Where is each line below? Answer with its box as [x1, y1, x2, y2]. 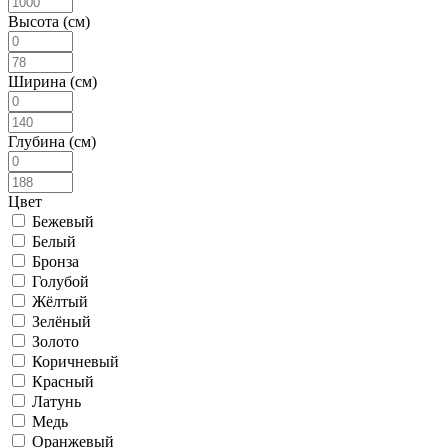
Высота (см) [8, 12, 90, 30]
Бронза [32, 252, 79, 270]
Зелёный [32, 312, 91, 330]
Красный [32, 372, 94, 390]
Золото [32, 332, 79, 350]
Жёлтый [32, 292, 88, 310]
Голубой [32, 272, 89, 290]
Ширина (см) [8, 72, 97, 90]
